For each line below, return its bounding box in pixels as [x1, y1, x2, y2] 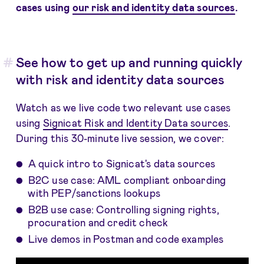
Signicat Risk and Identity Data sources [42, 116, 229, 128]
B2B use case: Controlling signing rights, [28, 203, 219, 215]
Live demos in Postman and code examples [28, 232, 224, 245]
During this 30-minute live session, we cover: [15, 131, 225, 144]
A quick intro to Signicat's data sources [28, 157, 216, 169]
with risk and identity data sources [15, 71, 225, 87]
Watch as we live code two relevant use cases [15, 101, 231, 113]
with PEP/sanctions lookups [28, 187, 160, 199]
